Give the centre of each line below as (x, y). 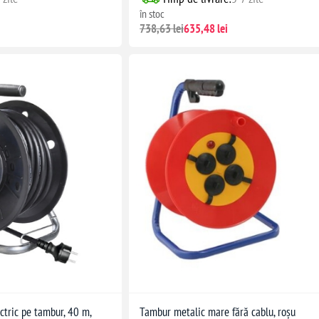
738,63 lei (162, 28)
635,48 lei (206, 28)
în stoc (152, 13)
